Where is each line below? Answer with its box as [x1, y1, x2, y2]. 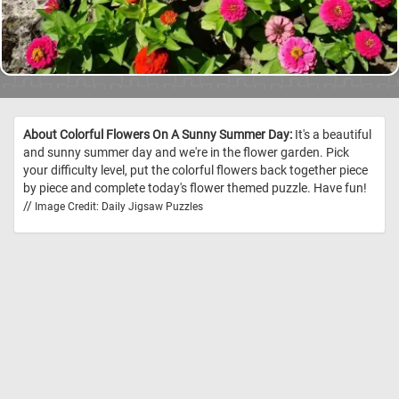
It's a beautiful [292, 127, 371, 142]
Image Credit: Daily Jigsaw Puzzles [35, 200, 203, 214]
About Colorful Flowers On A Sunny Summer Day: [23, 127, 292, 142]
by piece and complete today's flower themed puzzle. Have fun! [23, 181, 367, 196]
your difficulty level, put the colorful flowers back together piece [23, 163, 368, 178]
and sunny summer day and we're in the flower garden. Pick [23, 145, 349, 160]
